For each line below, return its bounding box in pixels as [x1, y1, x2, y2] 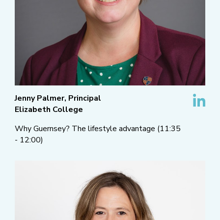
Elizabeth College [15, 104, 83, 115]
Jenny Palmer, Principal [15, 93, 101, 104]
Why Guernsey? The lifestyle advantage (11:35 [15, 123, 181, 135]
